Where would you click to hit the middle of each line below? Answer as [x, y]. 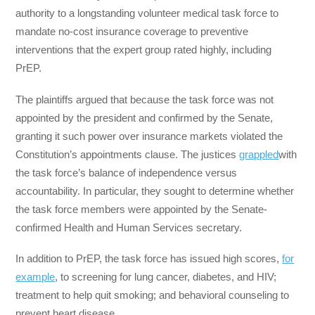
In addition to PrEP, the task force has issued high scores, [149, 258]
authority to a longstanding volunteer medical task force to [147, 13]
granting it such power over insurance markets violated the [149, 136]
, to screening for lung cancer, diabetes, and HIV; [166, 276]
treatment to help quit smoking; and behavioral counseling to [153, 295]
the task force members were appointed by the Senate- [142, 209]
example [36, 276]
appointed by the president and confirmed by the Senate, [144, 117]
